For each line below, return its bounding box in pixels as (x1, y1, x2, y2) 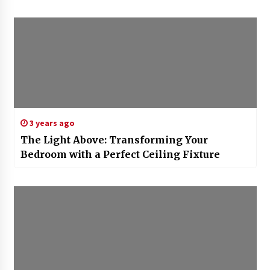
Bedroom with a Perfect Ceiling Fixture (20, 148, 220, 161)
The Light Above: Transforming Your (20, 134, 208, 146)
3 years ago (27, 118, 75, 129)
